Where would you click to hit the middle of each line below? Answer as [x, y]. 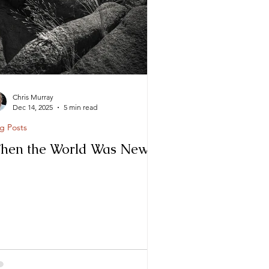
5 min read [80, 107]
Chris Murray [33, 97]
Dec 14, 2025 [33, 107]
